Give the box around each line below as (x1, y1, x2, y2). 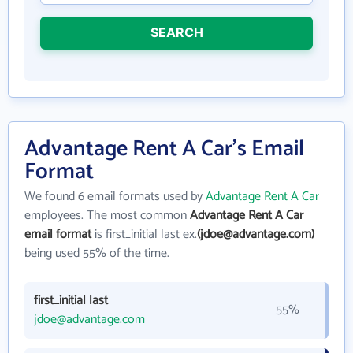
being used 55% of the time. (24, 243, 169, 265)
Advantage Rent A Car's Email (24, 131, 304, 168)
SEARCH (150, 24, 203, 41)
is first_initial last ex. (91, 224, 197, 246)
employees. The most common (24, 205, 190, 227)
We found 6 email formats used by (24, 186, 206, 208)
